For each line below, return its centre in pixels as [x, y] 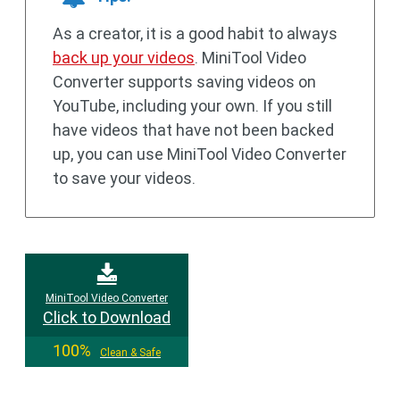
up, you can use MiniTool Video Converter [200, 154]
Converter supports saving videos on [184, 82]
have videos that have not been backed [193, 130]
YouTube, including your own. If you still [192, 106]
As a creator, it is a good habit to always [195, 34]
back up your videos [124, 58]
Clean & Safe [130, 353]
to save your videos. [124, 179]
